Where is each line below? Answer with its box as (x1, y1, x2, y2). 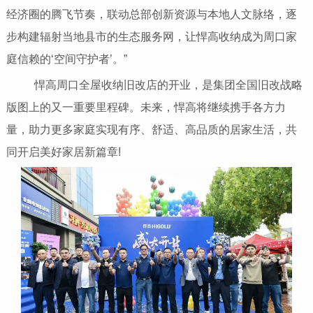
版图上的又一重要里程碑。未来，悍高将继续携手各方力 (6, 101, 286, 114)
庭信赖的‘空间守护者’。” (6, 53, 127, 66)
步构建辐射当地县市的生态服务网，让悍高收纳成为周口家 (6, 31, 297, 43)
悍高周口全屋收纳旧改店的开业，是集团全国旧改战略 (11, 79, 303, 92)
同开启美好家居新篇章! (6, 146, 121, 159)
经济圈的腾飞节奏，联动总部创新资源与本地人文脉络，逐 (6, 8, 297, 21)
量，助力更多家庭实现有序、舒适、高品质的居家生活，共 (6, 124, 297, 136)
